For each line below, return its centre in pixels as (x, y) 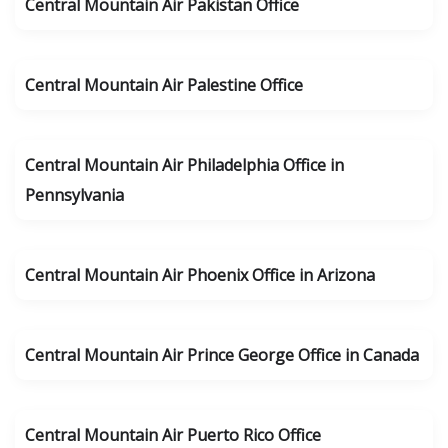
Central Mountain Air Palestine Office (164, 85)
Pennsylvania (74, 195)
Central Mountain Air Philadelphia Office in (184, 165)
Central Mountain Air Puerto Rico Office (173, 435)
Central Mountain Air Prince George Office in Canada (222, 355)
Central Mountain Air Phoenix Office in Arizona (200, 275)
